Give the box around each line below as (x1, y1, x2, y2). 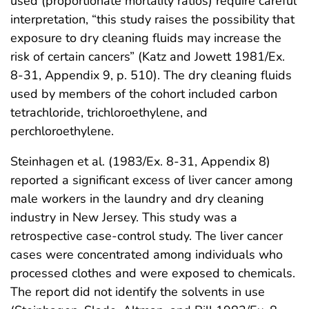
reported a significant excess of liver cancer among (10, 171, 293, 188)
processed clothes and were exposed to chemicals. (10, 264, 295, 281)
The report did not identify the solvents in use (10, 283, 265, 300)
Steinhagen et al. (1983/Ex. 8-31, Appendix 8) (10, 152, 270, 170)
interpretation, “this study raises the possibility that (10, 10, 295, 28)
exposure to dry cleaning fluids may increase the (10, 29, 281, 46)
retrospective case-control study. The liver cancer (10, 227, 283, 244)
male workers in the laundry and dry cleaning (10, 190, 264, 207)
